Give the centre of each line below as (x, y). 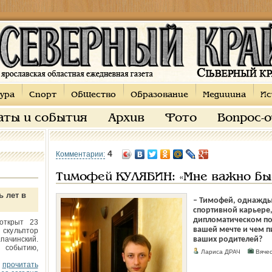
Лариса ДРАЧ (223, 252)
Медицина (224, 95)
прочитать (20, 265)
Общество (93, 95)
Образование (159, 95)
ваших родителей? (227, 240)
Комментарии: (80, 154)
